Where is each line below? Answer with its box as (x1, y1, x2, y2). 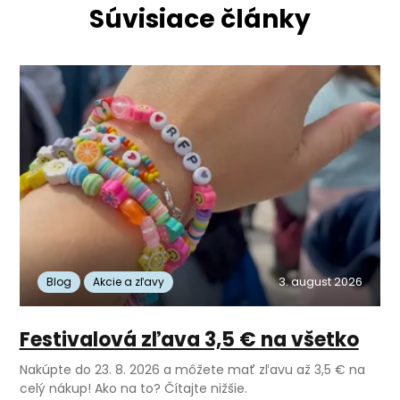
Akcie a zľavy (92, 274, 164, 290)
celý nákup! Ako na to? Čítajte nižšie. (19, 379, 247, 398)
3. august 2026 (279, 273, 363, 291)
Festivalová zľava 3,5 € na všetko (19, 326, 359, 354)
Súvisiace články (89, 2, 311, 37)
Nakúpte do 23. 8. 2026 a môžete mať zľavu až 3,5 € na (19, 361, 365, 379)
